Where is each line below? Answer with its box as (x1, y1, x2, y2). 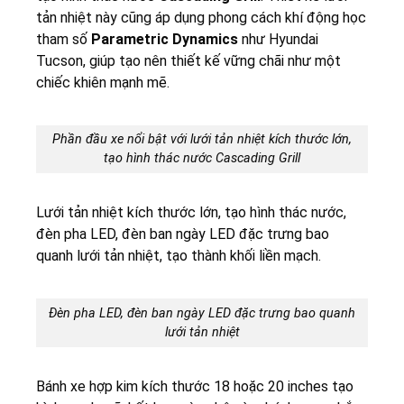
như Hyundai (238, 30, 318, 48)
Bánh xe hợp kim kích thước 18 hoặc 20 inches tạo (36, 377, 353, 395)
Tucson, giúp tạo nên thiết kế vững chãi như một (36, 51, 341, 69)
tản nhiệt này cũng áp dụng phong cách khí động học (36, 8, 366, 26)
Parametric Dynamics (91, 30, 238, 48)
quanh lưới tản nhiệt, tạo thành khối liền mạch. (36, 247, 321, 265)
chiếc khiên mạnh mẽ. (36, 73, 170, 91)
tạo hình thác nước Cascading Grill (104, 151, 300, 167)
